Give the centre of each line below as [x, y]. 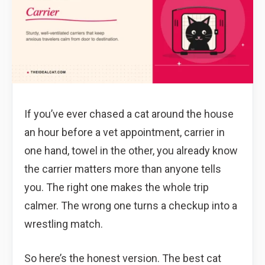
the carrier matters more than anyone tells [123, 169]
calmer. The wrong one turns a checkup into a [131, 205]
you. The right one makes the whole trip [117, 187]
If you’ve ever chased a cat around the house [129, 114]
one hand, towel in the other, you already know [131, 150]
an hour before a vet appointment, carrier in [125, 132]
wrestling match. [64, 224]
